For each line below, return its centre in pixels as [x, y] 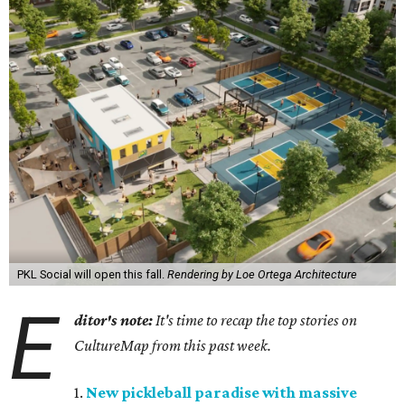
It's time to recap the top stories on [255, 320]
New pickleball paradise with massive [222, 392]
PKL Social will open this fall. [92, 274]
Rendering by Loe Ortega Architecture [262, 274]
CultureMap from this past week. [173, 345]
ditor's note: [114, 320]
